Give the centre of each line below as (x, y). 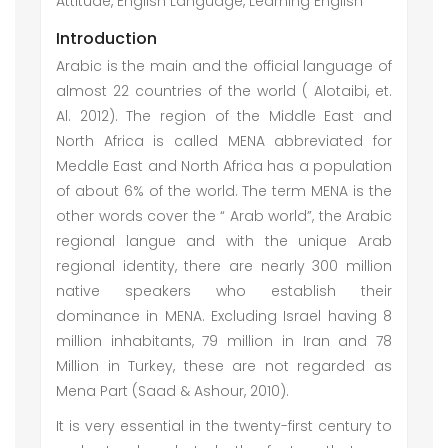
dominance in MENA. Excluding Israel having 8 (224, 316)
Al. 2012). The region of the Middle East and (224, 116)
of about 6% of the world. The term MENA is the (224, 191)
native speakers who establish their (224, 291)
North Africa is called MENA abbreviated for (224, 141)
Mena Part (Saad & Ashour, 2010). (174, 391)
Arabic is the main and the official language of (224, 66)
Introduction (106, 38)
